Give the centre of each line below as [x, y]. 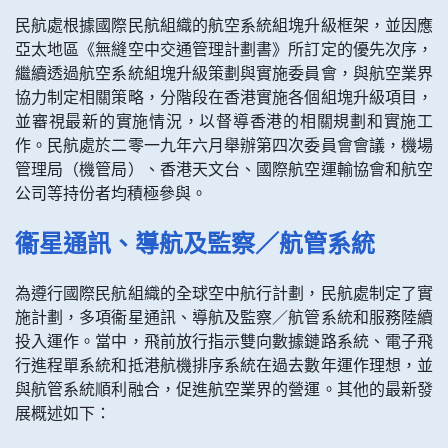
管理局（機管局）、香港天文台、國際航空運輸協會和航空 [224, 169]
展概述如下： [63, 413]
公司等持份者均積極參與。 [111, 193]
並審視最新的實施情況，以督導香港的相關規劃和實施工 [224, 121]
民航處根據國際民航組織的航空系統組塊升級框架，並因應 [224, 25]
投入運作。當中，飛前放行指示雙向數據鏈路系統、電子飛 [224, 341]
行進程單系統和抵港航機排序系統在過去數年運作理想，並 [224, 365]
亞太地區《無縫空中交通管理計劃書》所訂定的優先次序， [224, 49]
